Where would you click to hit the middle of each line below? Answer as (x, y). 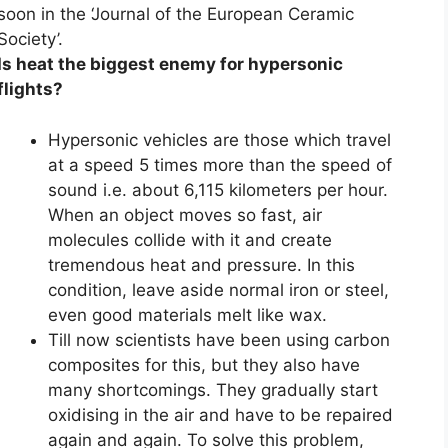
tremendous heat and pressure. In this (201, 264)
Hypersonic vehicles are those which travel (219, 139)
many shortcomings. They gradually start (213, 389)
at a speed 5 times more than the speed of (220, 164)
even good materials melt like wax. (187, 314)
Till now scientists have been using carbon (219, 339)
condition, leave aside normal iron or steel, (218, 289)
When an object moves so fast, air (185, 214)
